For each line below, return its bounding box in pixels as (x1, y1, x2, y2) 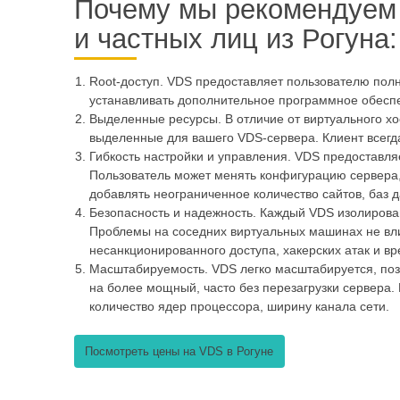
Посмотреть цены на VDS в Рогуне (85, 345, 274, 358)
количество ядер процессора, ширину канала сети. (89, 299, 389, 314)
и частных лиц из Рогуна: (73, 23, 397, 55)
